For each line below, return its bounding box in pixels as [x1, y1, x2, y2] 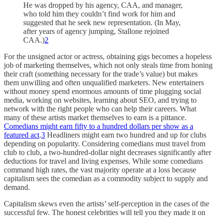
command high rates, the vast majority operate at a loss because [4, 165, 196, 174]
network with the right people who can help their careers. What [4, 104, 196, 113]
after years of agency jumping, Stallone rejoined [23, 27, 169, 35]
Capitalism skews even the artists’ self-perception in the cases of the [4, 199, 209, 208]
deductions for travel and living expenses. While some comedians [4, 156, 203, 165]
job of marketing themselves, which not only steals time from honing [4, 61, 213, 69]
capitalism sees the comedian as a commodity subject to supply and [4, 174, 208, 183]
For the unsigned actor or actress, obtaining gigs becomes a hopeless [4, 52, 212, 61]
